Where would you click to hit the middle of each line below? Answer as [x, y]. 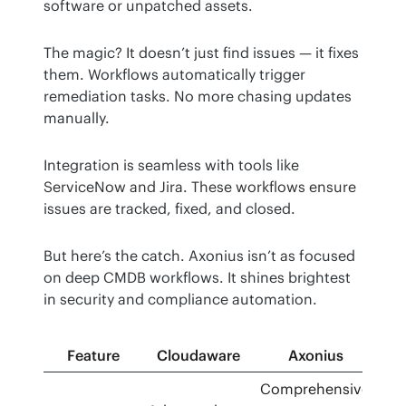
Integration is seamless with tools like [171, 165]
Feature [93, 356]
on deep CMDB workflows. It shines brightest [197, 278]
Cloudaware [198, 356]
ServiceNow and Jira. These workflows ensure [200, 187]
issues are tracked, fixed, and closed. [169, 209]
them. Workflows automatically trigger [174, 75]
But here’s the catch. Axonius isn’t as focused [199, 256]
